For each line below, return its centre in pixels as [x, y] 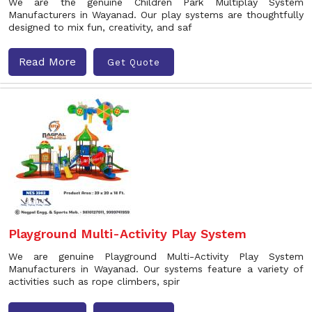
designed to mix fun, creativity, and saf [100, 27]
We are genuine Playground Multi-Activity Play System [156, 256]
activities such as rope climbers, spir [94, 281]
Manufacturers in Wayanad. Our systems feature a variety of [156, 269]
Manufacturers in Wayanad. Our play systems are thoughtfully [156, 15]
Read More [47, 62]
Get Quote [134, 62]
